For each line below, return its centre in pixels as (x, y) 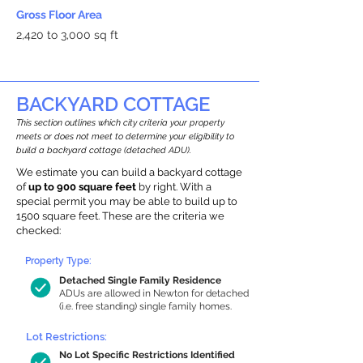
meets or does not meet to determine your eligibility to (125, 137)
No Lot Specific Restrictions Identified (147, 355)
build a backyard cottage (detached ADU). (104, 150)
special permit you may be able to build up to (127, 201)
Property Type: (58, 261)
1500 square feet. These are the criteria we (120, 216)
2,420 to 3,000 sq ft (67, 35)
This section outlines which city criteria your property (120, 123)
